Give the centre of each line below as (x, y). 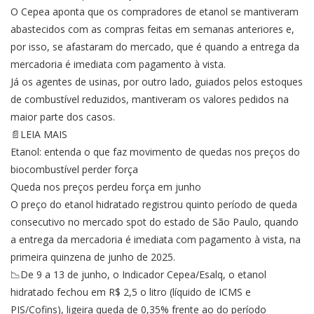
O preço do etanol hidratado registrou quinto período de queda (154, 205)
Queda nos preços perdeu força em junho (106, 187)
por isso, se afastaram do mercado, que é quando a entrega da (155, 47)
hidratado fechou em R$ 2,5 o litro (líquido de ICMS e (131, 292)
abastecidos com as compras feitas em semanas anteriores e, (152, 29)
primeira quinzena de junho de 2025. (93, 257)
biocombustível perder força (74, 170)
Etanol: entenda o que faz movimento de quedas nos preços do (155, 152)
